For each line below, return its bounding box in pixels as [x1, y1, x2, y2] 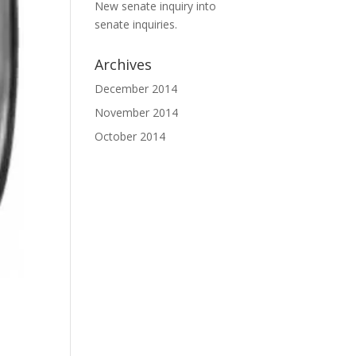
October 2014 [95, 129, 166, 144]
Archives [95, 55, 153, 74]
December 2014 [95, 81, 178, 96]
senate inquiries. [95, 17, 178, 32]
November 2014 [95, 105, 179, 120]
